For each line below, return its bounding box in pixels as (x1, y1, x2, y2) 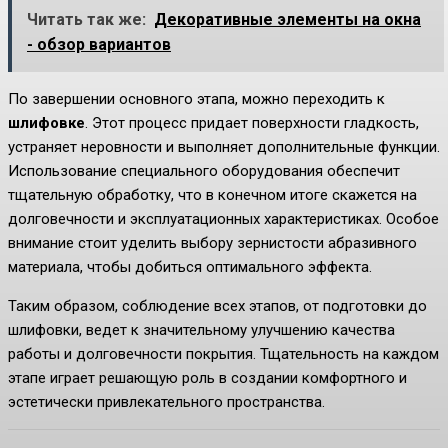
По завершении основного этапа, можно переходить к (8, 90, 385, 109)
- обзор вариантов (27, 35, 171, 55)
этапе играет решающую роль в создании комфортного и (8, 369, 407, 388)
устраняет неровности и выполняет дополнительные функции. (8, 138, 440, 157)
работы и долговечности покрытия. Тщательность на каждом (8, 345, 439, 364)
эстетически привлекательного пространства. (8, 393, 325, 412)
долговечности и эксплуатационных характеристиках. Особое (8, 210, 439, 229)
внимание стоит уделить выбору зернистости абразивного (8, 234, 417, 253)
